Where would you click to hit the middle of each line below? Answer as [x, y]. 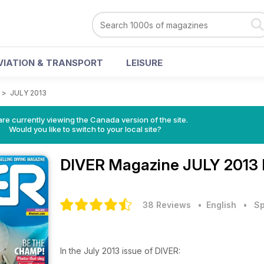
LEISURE [144, 63]
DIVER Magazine [121, 165]
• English [215, 205]
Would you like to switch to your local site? [85, 129]
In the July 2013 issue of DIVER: [121, 251]
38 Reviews [167, 205]
